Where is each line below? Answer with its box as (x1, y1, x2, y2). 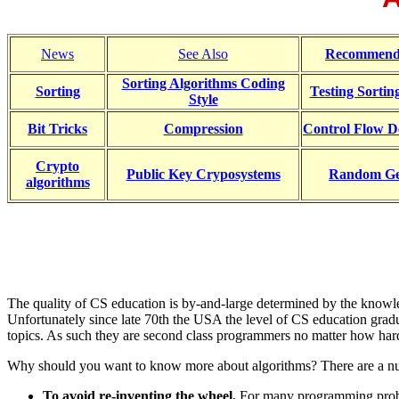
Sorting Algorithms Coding (121, 75, 285, 91)
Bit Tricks (28, 120, 87, 136)
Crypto (36, 158, 79, 174)
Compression (163, 120, 243, 136)
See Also (178, 45, 228, 61)
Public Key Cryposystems (126, 166, 281, 182)
